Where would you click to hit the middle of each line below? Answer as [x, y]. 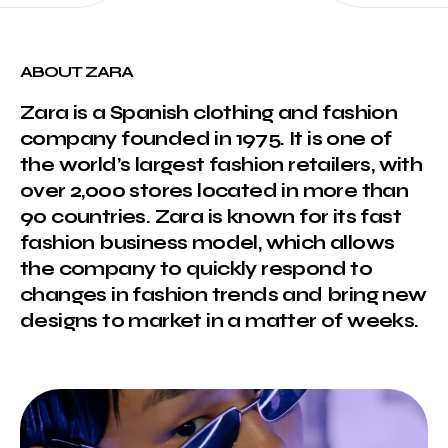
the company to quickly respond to [196, 268]
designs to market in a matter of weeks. [219, 320]
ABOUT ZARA [76, 71]
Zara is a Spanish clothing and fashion [209, 112]
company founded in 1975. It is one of [206, 138]
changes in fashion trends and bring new [223, 294]
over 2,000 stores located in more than [214, 190]
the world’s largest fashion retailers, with [221, 164]
